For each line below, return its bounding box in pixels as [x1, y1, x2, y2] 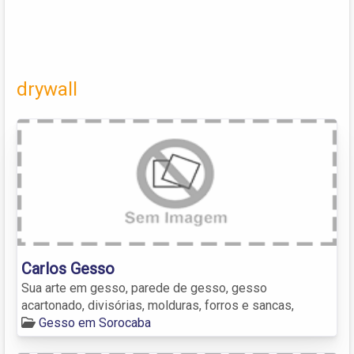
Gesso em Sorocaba [39, 314, 151, 330]
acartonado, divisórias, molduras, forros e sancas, [21, 297, 294, 313]
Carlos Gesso [21, 258, 115, 278]
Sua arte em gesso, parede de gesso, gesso [21, 280, 267, 296]
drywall [17, 77, 77, 100]
